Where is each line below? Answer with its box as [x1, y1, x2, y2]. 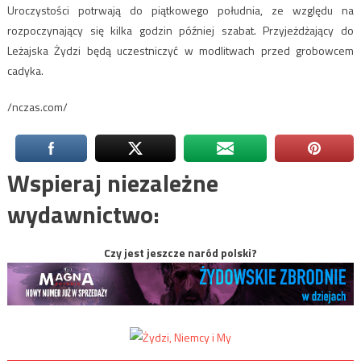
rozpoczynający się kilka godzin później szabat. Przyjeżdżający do [6, 21, 355, 39]
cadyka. [6, 61, 44, 79]
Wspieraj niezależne [6, 164, 218, 201]
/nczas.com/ [6, 98, 68, 115]
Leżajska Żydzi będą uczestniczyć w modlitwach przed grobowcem [6, 41, 355, 59]
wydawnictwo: [6, 195, 160, 233]
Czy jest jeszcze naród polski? [104, 243, 257, 261]
